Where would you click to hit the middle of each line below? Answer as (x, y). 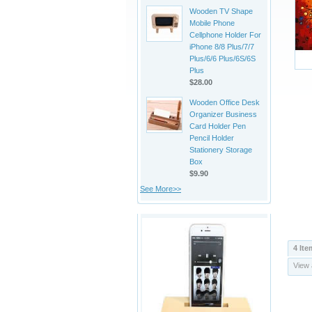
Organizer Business (223, 114)
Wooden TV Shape (221, 11)
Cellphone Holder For (225, 35)
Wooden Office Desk (225, 102)
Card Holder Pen (218, 126)
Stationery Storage (221, 150)
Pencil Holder (212, 138)
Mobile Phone (212, 23)
